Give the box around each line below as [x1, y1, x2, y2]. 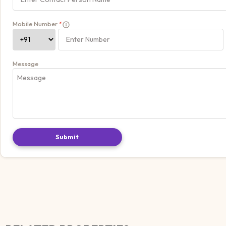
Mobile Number [13, 20, 58, 28]
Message [13, 60, 38, 68]
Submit [55, 133, 79, 141]
